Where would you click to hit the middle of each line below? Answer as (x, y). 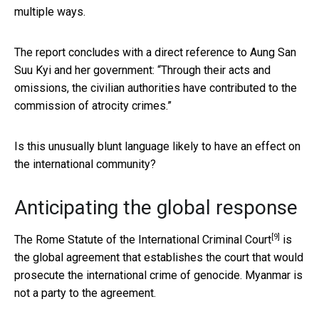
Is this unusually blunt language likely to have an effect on (157, 146)
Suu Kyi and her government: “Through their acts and (142, 70)
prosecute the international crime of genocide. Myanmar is (158, 275)
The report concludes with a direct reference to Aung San (155, 52)
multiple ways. (50, 11)
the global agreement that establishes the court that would (159, 257)
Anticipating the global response (156, 207)
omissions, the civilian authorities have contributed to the (156, 88)
